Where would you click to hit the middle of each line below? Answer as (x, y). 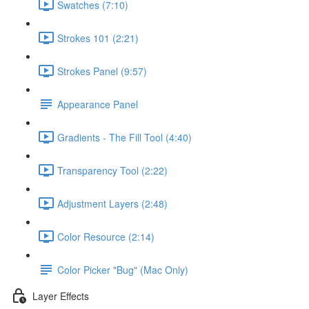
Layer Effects (61, 296)
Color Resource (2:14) (106, 236)
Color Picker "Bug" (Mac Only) (123, 269)
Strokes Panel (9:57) (102, 71)
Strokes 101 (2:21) (98, 38)
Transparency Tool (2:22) (112, 170)
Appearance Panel (98, 104)
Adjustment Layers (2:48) (112, 203)
